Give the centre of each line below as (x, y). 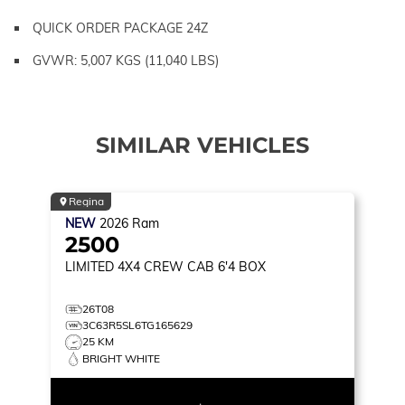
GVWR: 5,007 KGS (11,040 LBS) (126, 60)
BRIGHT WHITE (121, 358)
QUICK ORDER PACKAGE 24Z (120, 28)
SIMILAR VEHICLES (202, 145)
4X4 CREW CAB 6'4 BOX (192, 266)
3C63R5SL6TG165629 (137, 325)
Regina (86, 201)
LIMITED (89, 266)
